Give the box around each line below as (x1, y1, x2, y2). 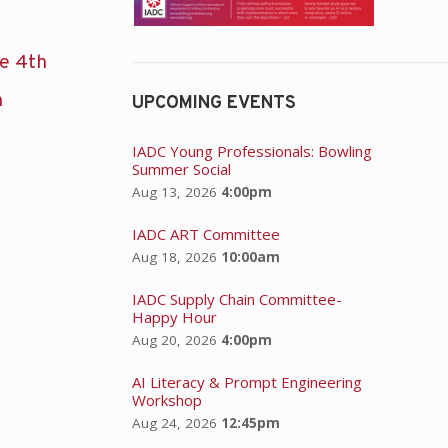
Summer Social (131, 158, 231, 179)
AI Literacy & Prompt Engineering (131, 371, 362, 392)
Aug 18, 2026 (131, 247, 217, 266)
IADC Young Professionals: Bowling (131, 140, 372, 161)
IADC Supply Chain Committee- (131, 288, 342, 309)
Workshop (131, 389, 202, 410)
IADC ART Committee (131, 223, 280, 244)
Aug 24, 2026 (131, 413, 217, 432)
